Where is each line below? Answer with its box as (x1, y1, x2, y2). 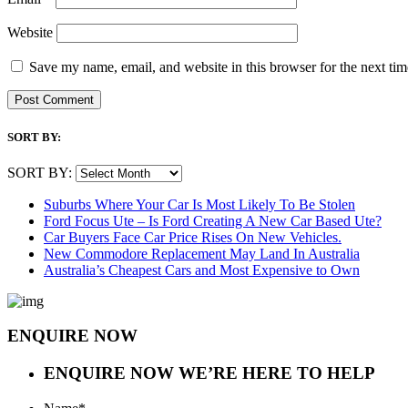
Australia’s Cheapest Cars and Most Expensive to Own (44, 261, 360, 278)
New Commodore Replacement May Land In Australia (44, 245, 360, 261)
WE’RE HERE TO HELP (178, 363, 375, 383)
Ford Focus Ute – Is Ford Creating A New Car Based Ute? (44, 212, 382, 229)
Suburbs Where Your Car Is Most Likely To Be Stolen (44, 196, 355, 212)
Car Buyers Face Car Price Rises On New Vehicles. (44, 229, 342, 245)
